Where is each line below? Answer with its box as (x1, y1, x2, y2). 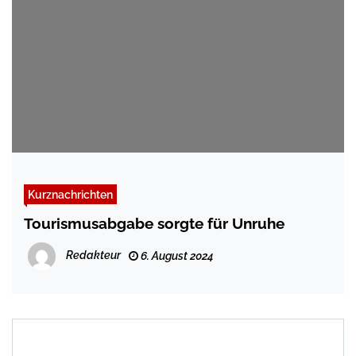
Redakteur (66, 249, 121, 262)
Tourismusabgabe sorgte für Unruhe (24, 215, 284, 233)
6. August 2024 (138, 250, 214, 263)
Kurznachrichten (28, 188, 113, 202)
